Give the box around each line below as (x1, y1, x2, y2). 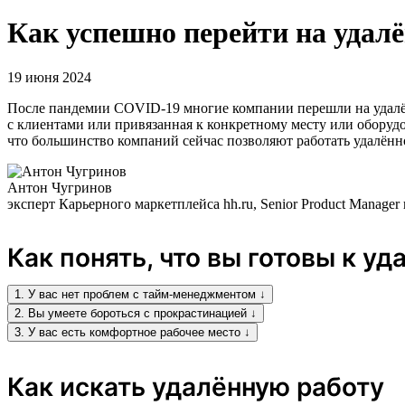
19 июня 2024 (7, 69, 91, 85)
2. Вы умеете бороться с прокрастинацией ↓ (14, 306, 257, 320)
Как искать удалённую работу (7, 371, 384, 402)
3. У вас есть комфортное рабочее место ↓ (14, 325, 250, 339)
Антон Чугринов (7, 179, 112, 195)
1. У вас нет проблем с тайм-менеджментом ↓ (14, 287, 266, 301)
